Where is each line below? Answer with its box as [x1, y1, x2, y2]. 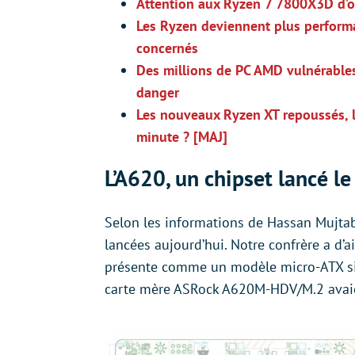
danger [136, 83, 179, 101]
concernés [136, 39, 198, 57]
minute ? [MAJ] [136, 128, 227, 146]
